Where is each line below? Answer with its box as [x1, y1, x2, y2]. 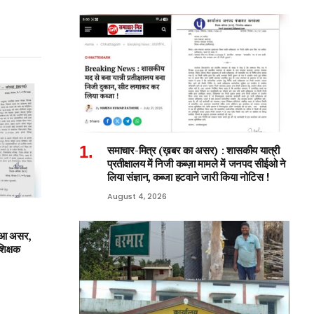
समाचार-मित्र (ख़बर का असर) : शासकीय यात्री [107, 143, 280, 157]
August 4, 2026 [107, 190, 167, 202]
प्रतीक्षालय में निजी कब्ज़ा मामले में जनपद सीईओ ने [107, 156, 286, 170]
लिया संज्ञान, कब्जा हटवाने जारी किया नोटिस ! [107, 170, 269, 184]
